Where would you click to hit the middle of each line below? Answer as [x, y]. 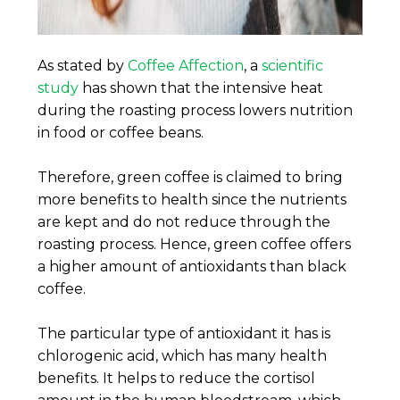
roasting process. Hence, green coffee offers [195, 244]
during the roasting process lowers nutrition [196, 110]
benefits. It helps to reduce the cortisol [177, 378]
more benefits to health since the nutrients [192, 199]
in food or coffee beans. [121, 132]
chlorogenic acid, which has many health [183, 355]
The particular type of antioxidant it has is [184, 333]
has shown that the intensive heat [201, 87]
